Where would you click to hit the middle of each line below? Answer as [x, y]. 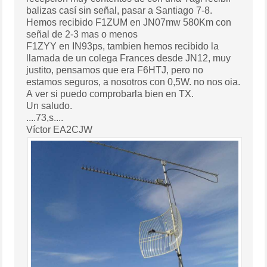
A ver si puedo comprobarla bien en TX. [187, 94]
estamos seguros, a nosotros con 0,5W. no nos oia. [233, 82]
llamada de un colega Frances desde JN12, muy [45, 58]
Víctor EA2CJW [73, 130]
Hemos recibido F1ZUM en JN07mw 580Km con [43, 23]
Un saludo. [57, 106]
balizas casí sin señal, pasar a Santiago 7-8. [184, 11]
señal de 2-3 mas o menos [124, 35]
